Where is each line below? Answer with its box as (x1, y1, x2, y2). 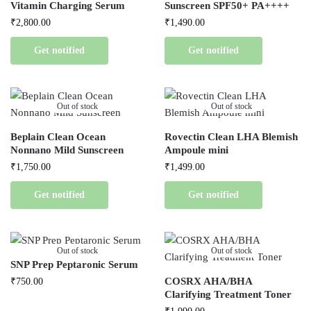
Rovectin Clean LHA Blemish (165, 131, 299, 143)
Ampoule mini (165, 144, 229, 156)
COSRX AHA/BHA (165, 276, 253, 287)
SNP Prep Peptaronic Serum (10, 259, 138, 271)
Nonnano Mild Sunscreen (10, 144, 124, 156)
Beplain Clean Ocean (10, 131, 106, 143)
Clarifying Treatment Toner (165, 289, 292, 301)
